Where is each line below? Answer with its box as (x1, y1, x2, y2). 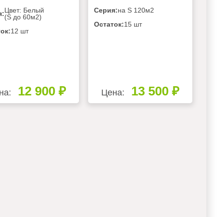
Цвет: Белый (4, 6, 44, 15)
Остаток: (93, 20, 124, 29)
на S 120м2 (117, 6, 154, 15)
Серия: (93, 6, 118, 15)
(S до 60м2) (4, 13, 42, 21)
